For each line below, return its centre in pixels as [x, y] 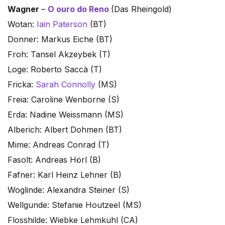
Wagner [24, 9]
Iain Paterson [62, 24]
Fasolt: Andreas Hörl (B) [54, 160]
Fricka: [22, 85]
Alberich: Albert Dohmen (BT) [65, 130]
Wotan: [22, 24]
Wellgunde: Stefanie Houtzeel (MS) [75, 205]
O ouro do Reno [78, 9]
